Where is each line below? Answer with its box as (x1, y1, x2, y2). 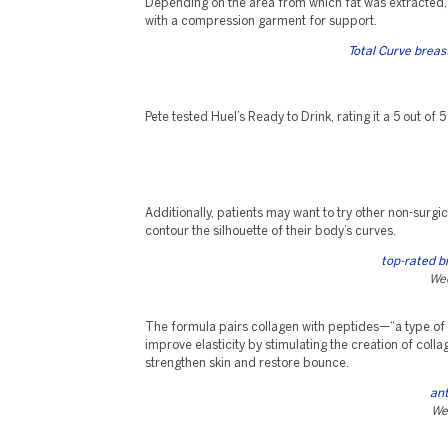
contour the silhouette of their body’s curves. (145, 226, 396, 237)
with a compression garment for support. (145, 16, 377, 27)
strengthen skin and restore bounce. (145, 358, 349, 369)
